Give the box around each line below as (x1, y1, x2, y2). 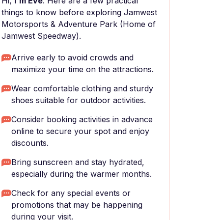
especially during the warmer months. (11, 169, 152, 179)
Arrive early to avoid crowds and (11, 53, 134, 62)
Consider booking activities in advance (11, 114, 153, 124)
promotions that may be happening (11, 200, 142, 210)
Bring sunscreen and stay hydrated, (11, 157, 144, 167)
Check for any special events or (11, 188, 131, 198)
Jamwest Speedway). (1, 31, 81, 41)
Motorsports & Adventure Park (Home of (1, 19, 156, 29)
